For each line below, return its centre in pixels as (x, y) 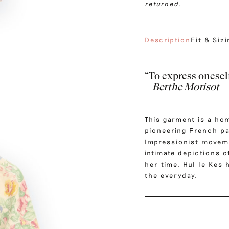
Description (168, 40)
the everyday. (171, 176)
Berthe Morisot (185, 87)
